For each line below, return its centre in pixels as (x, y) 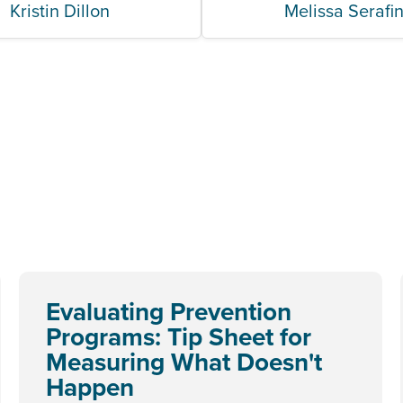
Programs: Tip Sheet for (179, 336)
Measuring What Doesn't (184, 362)
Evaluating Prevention (169, 311)
